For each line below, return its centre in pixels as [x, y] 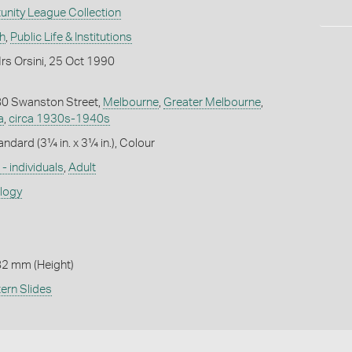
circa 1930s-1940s [59, 119]
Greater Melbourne [212, 102]
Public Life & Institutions [71, 37]
